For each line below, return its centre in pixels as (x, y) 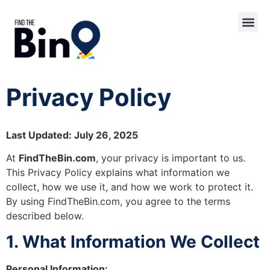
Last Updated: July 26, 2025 (72, 135)
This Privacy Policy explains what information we (118, 173)
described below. (45, 216)
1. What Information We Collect (133, 241)
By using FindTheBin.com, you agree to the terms (118, 202)
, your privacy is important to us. (171, 158)
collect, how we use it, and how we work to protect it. (130, 187)
